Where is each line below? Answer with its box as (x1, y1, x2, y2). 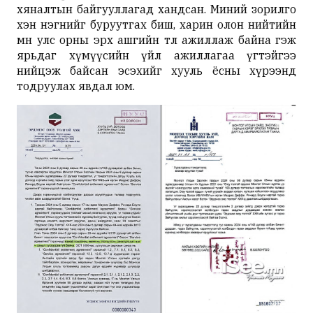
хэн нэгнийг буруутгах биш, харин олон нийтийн (17, 17, 296, 31)
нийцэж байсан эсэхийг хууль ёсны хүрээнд (17, 63, 296, 78)
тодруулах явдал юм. (17, 78, 135, 93)
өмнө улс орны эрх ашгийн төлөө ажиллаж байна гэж (17, 32, 296, 47)
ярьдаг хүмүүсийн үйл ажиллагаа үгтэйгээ (17, 48, 296, 62)
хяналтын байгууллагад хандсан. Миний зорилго (17, 1, 296, 16)
